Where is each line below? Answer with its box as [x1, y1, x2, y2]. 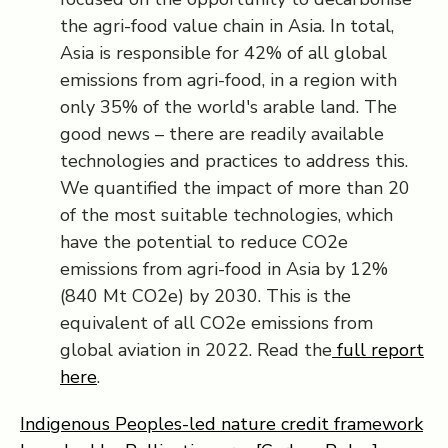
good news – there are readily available [60, 122, 384, 146]
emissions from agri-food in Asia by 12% [60, 257, 388, 281]
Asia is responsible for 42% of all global [60, 41, 387, 65]
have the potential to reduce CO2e [60, 230, 348, 254]
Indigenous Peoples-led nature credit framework [20, 412, 423, 436]
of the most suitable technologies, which [60, 203, 393, 227]
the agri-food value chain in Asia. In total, [60, 14, 394, 38]
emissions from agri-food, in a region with [60, 68, 397, 92]
